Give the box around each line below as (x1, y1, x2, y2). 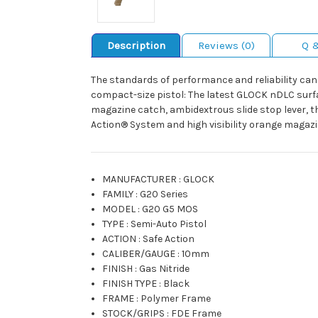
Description (106, 39, 165, 53)
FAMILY (102, 188, 134, 201)
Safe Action (143, 233, 195, 246)
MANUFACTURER (102, 173, 177, 186)
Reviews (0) (197, 39, 255, 53)
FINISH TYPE (102, 278, 158, 290)
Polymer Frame (141, 292, 212, 305)
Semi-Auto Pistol (131, 218, 207, 231)
